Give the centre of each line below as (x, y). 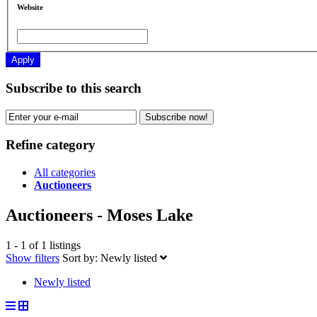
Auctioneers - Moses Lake (99, 215)
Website (30, 7)
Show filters (33, 258)
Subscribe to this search (74, 88)
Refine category (51, 145)
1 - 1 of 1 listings (43, 245)
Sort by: (80, 258)
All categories (65, 173)
